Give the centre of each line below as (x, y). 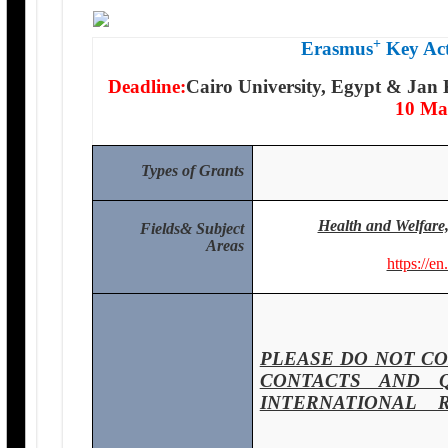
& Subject (212, 228)
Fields (160, 228)
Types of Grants (193, 170)
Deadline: (147, 86)
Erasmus (336, 48)
